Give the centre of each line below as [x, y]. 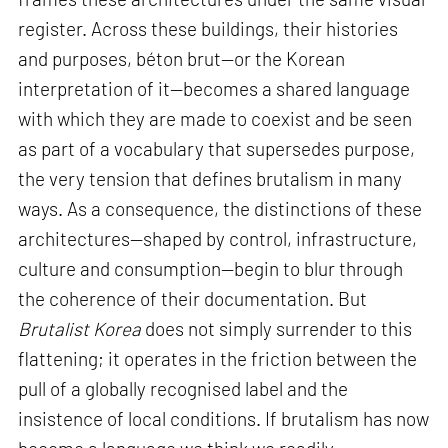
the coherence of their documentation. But [193, 299]
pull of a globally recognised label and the [183, 389]
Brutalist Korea [80, 329]
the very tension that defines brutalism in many [210, 179]
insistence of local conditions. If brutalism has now [224, 419]
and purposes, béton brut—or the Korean [182, 59]
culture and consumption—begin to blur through [211, 269]
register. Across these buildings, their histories [208, 29]
